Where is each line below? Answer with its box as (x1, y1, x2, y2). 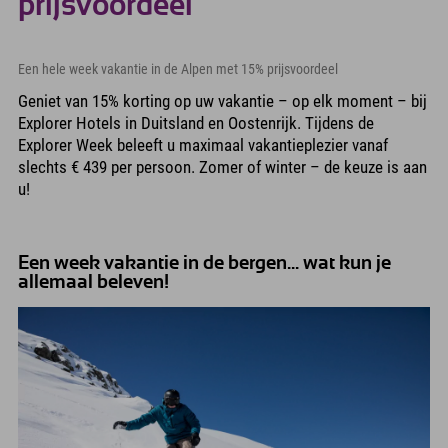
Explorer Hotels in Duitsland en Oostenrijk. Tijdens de (18, 112, 374, 133)
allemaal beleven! (18, 272, 169, 292)
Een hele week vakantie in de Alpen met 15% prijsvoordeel (18, 60, 338, 77)
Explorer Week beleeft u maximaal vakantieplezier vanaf (18, 134, 388, 155)
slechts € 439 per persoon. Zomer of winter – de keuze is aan (18, 156, 427, 177)
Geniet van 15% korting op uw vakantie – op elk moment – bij (18, 90, 427, 111)
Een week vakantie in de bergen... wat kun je (18, 253, 391, 273)
